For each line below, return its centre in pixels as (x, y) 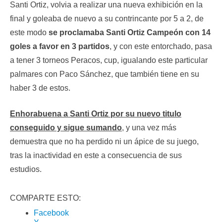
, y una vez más (149, 128)
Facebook (51, 213)
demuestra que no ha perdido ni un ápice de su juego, (104, 142)
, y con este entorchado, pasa (161, 47)
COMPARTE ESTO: (45, 198)
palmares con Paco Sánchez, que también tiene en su (105, 74)
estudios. (26, 169)
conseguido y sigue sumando (66, 128)
